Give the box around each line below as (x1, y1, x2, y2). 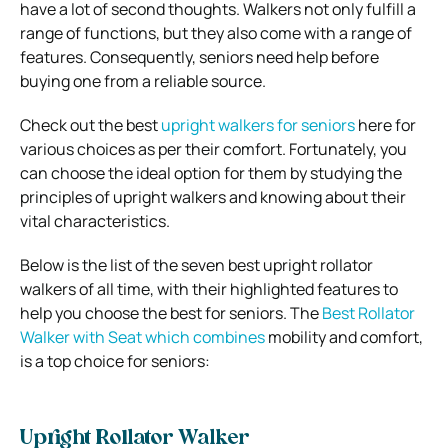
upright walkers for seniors (161, 113, 355, 136)
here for (355, 113, 416, 136)
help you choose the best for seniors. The (20, 301, 322, 324)
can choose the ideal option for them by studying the (20, 161, 402, 184)
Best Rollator (322, 301, 415, 324)
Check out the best (20, 113, 161, 136)
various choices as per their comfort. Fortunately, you (20, 137, 407, 160)
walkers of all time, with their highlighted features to (20, 277, 398, 300)
